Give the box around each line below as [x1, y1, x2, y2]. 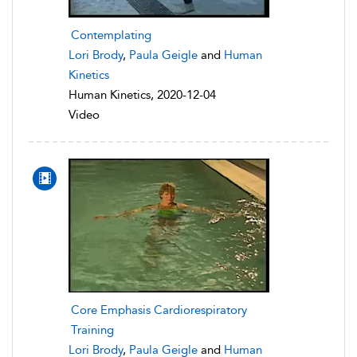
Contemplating [71, 28, 151, 42]
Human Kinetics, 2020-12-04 [69, 88, 216, 102]
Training [71, 323, 114, 337]
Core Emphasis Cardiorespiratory [71, 303, 247, 317]
